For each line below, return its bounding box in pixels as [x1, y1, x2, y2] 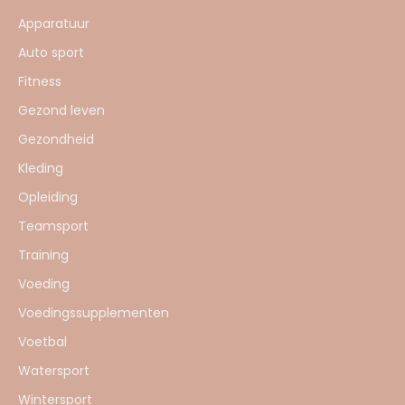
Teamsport [18, 217, 89, 235]
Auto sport [18, 43, 84, 61]
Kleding [18, 159, 63, 177]
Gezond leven [18, 101, 105, 119]
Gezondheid [18, 130, 94, 148]
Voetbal [18, 333, 67, 351]
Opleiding [18, 188, 78, 206]
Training [18, 246, 69, 264]
